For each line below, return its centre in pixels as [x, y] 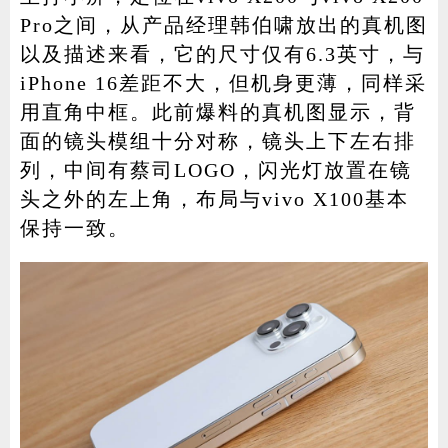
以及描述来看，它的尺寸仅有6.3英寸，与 [222, 53]
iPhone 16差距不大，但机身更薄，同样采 [223, 82]
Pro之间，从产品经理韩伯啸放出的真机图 [223, 24]
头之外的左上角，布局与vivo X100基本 [214, 198]
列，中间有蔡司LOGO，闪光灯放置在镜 [215, 169]
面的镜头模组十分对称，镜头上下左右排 [217, 140]
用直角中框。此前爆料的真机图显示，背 [217, 111]
